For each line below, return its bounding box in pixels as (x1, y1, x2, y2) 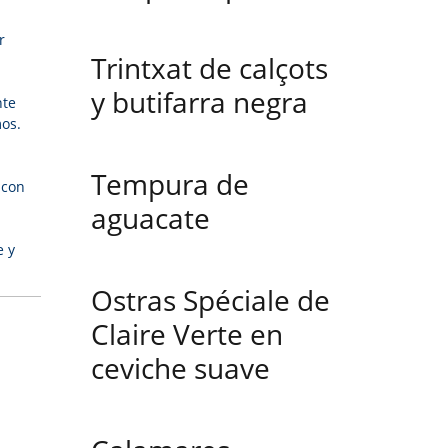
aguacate (91, 199, 210, 237)
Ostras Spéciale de (91, 281, 330, 319)
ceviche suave (91, 349, 270, 387)
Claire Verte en (91, 315, 283, 353)
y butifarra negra (91, 83, 308, 121)
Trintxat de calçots (91, 49, 328, 87)
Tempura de (91, 165, 249, 203)
